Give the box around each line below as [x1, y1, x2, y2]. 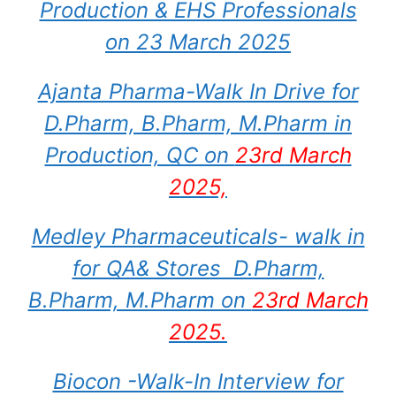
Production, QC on [44, 142, 235, 168]
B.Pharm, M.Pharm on [27, 287, 252, 313]
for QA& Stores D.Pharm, [72, 255, 324, 281]
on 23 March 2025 [105, 29, 291, 55]
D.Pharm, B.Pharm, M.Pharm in [44, 110, 352, 136]
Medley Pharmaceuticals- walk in [31, 224, 365, 249]
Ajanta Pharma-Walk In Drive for [37, 79, 359, 104]
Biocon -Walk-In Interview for [52, 369, 344, 394]
